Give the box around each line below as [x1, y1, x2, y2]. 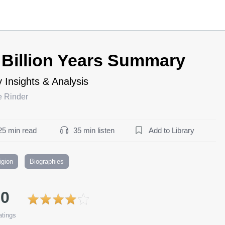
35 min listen [73, 126, 115, 135]
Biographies [30, 157, 64, 165]
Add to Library [149, 126, 194, 135]
